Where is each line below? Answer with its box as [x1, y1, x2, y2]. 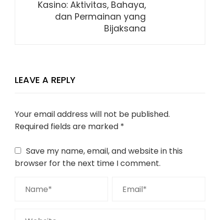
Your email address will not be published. [15, 109, 170, 120]
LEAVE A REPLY [15, 74, 76, 86]
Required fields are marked [15, 121, 120, 132]
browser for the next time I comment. [15, 158, 161, 169]
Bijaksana [104, 23, 146, 34]
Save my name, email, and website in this [26, 145, 183, 157]
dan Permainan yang [55, 11, 146, 23]
